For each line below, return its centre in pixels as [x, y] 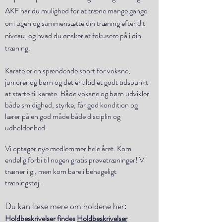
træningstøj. [23, 183]
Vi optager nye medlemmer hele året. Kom [68, 148]
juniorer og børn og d [36, 82]
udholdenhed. [26, 128]
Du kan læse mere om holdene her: [67, 206]
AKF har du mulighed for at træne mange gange [76, 11]
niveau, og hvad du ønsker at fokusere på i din [73, 35]
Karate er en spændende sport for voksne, [68, 71]
